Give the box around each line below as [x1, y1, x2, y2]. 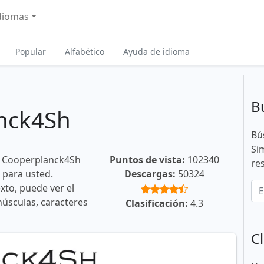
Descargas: [124, 167, 176, 181]
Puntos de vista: [109, 153, 185, 167]
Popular [15, 46, 46, 57]
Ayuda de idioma [123, 46, 190, 57]
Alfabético [64, 46, 104, 57]
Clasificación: [125, 197, 188, 210]
